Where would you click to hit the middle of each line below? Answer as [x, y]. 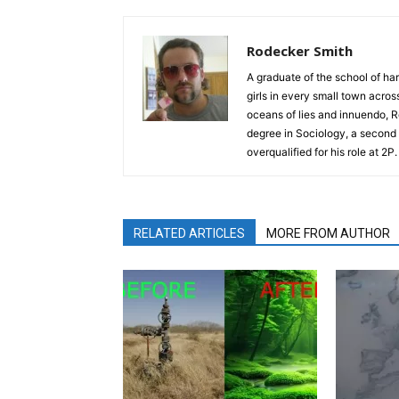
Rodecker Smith [300, 51]
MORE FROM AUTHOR [328, 233]
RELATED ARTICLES [189, 233]
